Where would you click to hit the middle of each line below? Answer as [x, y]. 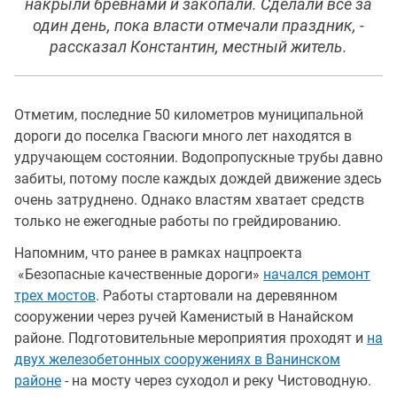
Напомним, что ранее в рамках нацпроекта [158, 253]
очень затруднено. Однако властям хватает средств [189, 200]
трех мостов [55, 296]
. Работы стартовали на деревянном [217, 296]
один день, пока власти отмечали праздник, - [198, 26]
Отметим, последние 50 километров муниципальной [189, 115]
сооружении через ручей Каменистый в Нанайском [184, 317]
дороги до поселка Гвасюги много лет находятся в [183, 136]
